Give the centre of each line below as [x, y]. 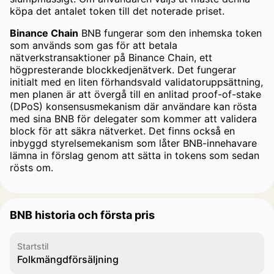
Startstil [33, 246]
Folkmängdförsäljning [68, 259]
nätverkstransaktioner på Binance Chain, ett [111, 57]
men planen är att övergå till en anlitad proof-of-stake [135, 94]
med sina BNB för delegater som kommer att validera [133, 119]
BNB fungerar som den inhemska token [170, 33]
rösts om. [31, 168]
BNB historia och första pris [82, 215]
